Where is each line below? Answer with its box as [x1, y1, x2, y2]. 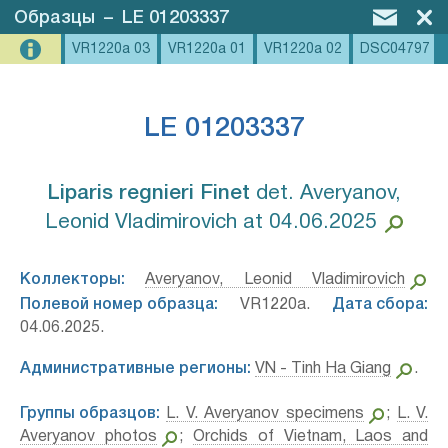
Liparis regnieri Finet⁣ [47, 184, 250, 203]
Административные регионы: [20, 362, 251, 376]
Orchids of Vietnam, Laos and [193, 430, 428, 444]
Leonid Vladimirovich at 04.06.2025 [44, 213, 377, 232]
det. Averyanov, [250, 184, 401, 203]
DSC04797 [360, 43, 430, 56]
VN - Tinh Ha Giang [255, 362, 391, 376]
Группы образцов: [20, 407, 160, 421]
